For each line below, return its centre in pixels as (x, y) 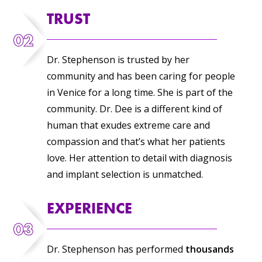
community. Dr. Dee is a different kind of (134, 109)
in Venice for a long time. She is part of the (139, 93)
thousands (209, 249)
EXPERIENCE (89, 208)
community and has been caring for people (141, 76)
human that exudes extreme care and (128, 125)
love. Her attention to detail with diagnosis (139, 158)
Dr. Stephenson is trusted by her (118, 60)
